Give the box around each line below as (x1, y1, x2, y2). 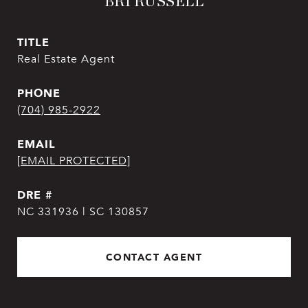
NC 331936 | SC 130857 (17, 205, 149, 219)
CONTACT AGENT (105, 249, 203, 265)
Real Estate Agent (17, 52, 115, 66)
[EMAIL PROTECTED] (17, 154, 131, 168)
